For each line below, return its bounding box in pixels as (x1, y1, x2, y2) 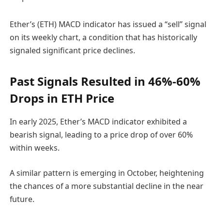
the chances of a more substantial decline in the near (10, 180, 203, 191)
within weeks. (10, 142, 60, 154)
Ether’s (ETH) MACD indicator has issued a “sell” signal (10, 18, 206, 30)
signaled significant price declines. (10, 45, 135, 56)
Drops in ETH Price (10, 90, 114, 107)
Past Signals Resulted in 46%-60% (10, 73, 201, 90)
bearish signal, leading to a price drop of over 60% (10, 129, 193, 140)
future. (10, 193, 34, 204)
